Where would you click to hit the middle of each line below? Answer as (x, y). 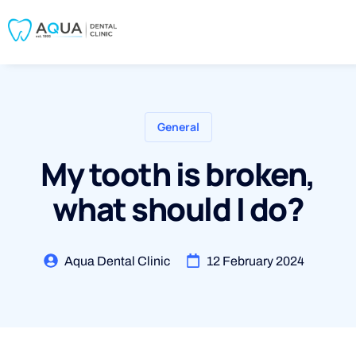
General (178, 127)
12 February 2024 (255, 261)
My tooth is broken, (178, 174)
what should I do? (178, 209)
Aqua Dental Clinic (117, 261)
